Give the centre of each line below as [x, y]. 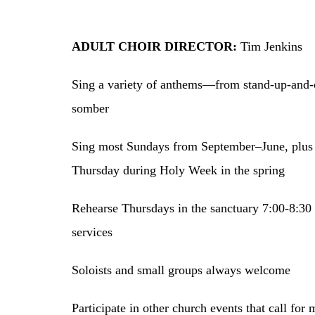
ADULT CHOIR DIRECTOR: [154, 46]
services [92, 232]
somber [90, 108]
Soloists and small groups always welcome [181, 270]
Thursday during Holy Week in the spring [178, 170]
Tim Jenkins [270, 46]
